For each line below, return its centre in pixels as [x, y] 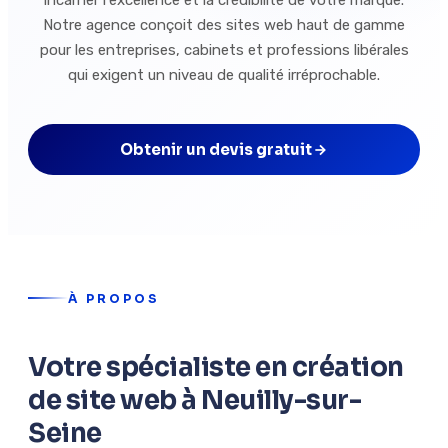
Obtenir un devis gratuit [216, 149]
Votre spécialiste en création [216, 368]
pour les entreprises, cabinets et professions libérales [224, 50]
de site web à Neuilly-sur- [194, 401]
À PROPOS [114, 298]
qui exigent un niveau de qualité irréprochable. [224, 75]
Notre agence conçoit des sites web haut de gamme [224, 25]
